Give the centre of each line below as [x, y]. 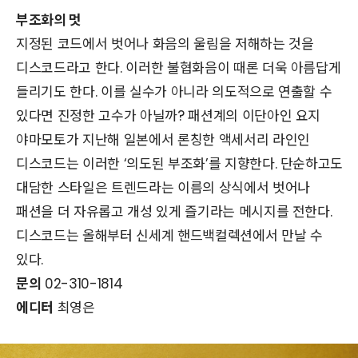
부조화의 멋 [49, 20]
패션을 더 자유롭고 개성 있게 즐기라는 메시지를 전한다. [174, 212]
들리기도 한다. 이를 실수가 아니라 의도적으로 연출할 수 [174, 92]
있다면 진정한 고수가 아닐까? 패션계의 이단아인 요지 [169, 116]
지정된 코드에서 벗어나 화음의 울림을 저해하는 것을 [165, 44]
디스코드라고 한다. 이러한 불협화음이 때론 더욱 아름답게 [179, 68]
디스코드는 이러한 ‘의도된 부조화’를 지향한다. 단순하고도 [180, 164]
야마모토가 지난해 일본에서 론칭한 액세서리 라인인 [163, 140]
